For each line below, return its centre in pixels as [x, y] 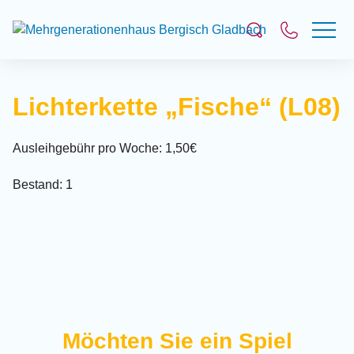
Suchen [170, 132]
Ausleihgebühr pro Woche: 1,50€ [105, 148]
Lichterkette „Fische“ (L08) [177, 107]
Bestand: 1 [43, 185]
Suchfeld [40, 73]
